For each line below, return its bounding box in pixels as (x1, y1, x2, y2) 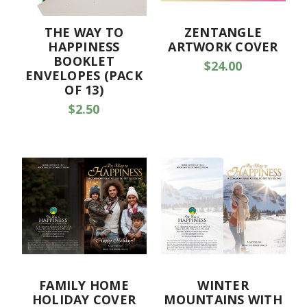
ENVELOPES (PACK (25, 66, 143, 84)
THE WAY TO (44, 23, 124, 40)
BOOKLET (53, 52, 114, 69)
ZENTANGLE (184, 23, 262, 40)
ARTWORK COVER (168, 38, 278, 55)
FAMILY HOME (39, 276, 129, 293)
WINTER (197, 276, 249, 293)
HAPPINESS (48, 38, 120, 55)
